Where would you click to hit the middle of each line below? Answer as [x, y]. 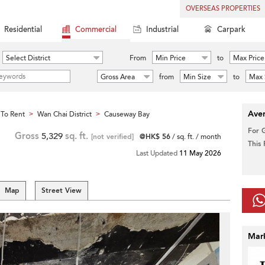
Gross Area [118, 77]
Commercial [96, 30]
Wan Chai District [64, 114]
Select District [28, 58]
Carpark [231, 30]
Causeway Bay [127, 114]
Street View [62, 190]
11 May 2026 [200, 153]
